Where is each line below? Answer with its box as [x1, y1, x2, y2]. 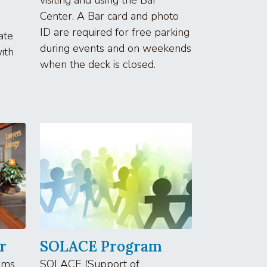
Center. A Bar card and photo [40, 8, 179, 23]
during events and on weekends [40, 41, 191, 55]
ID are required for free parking [40, 24, 190, 39]
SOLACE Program [40, 237, 162, 256]
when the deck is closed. [40, 57, 156, 72]
